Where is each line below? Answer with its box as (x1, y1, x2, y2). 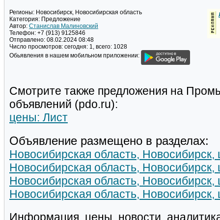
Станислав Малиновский (29, 23, 98, 30)
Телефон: (9, 29, 36, 37)
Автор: (9, 23, 27, 30)
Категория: (9, 16, 40, 23)
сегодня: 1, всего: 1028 (63, 43, 127, 51)
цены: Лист (9, 111, 68, 124)
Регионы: (9, 9, 34, 16)
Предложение (40, 16, 81, 23)
